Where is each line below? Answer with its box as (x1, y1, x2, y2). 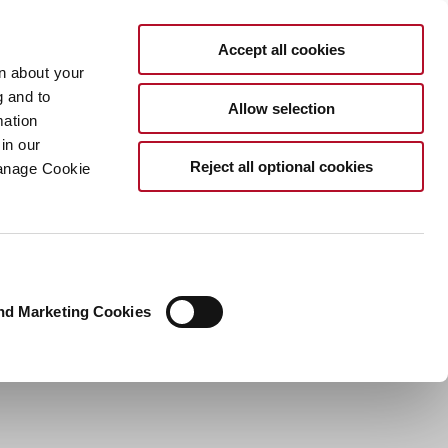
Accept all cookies (217, 41, 345, 58)
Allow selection (227, 99, 335, 117)
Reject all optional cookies (189, 158, 373, 175)
